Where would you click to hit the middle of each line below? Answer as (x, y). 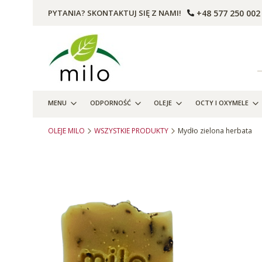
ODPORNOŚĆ (110, 103)
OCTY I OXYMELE (222, 103)
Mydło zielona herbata (215, 131)
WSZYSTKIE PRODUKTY (131, 131)
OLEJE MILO (66, 131)
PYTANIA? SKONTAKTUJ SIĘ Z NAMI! (115, 13)
